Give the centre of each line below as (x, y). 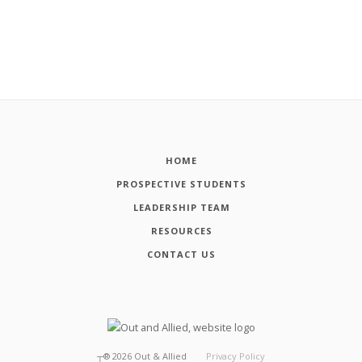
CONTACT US (181, 255)
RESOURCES (181, 231)
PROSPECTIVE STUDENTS (181, 184)
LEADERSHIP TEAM (181, 208)
